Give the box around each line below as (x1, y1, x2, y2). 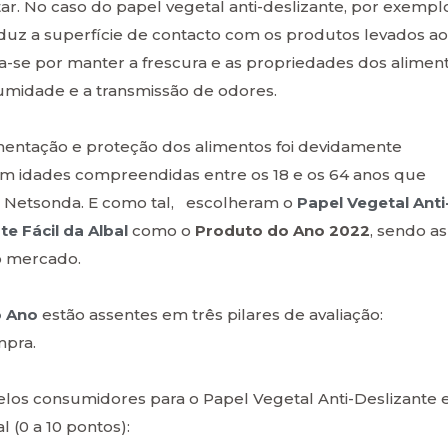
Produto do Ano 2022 (195, 220, 370, 240)
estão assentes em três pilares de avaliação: (38, 304, 383, 324)
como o (132, 220, 195, 240)
